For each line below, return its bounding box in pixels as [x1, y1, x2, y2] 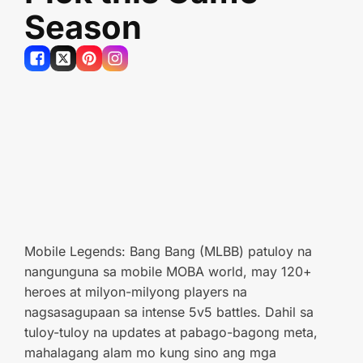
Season [24, 7, 149, 47]
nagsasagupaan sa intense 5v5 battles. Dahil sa [24, 304, 314, 320]
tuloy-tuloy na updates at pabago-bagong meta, [24, 324, 318, 340]
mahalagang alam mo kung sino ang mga [24, 344, 276, 361]
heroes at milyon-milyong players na [24, 284, 247, 300]
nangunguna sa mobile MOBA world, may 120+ [24, 263, 312, 280]
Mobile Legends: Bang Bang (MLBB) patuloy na [24, 243, 312, 259]
